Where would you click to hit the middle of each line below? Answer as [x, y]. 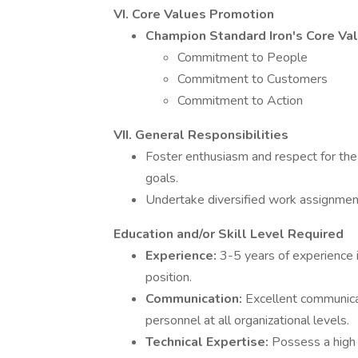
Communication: [195, 299]
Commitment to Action [240, 101]
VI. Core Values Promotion [194, 14]
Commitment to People [243, 58]
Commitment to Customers [253, 79]
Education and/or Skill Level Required [229, 234]
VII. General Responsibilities [201, 135]
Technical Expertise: [209, 342]
